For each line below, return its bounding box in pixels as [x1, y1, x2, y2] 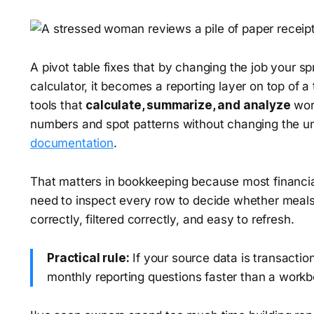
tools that [30, 98, 86, 112]
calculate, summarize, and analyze [86, 98, 291, 112]
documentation [30, 136, 114, 150]
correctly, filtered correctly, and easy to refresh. [30, 212, 294, 226]
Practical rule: [47, 251, 130, 265]
